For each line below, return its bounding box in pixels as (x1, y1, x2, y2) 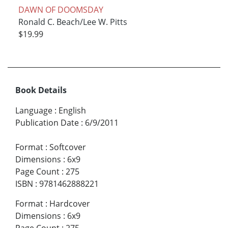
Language (15, 105, 52, 117)
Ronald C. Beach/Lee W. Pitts (18, 16, 127, 28)
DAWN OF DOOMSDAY (18, 4, 103, 16)
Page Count (15, 166, 60, 178)
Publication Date (15, 117, 79, 129)
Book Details (15, 84, 67, 96)
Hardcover (49, 198, 90, 210)
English (59, 105, 86, 117)
